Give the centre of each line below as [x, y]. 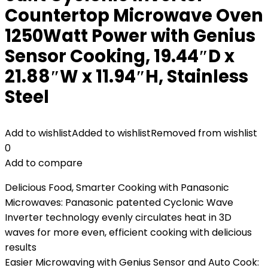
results [21, 247]
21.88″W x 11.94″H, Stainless [127, 77]
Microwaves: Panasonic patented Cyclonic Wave [119, 202]
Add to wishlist [38, 133]
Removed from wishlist [204, 133]
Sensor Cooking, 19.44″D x [120, 56]
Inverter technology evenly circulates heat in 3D [118, 217]
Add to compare [44, 163]
